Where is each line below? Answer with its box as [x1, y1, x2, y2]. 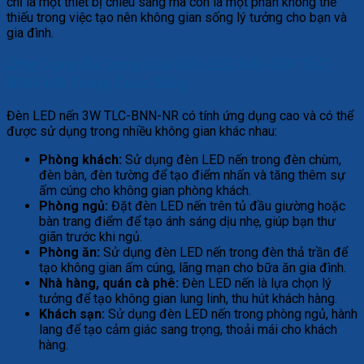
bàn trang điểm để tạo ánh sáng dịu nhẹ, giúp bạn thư [39, 213, 336, 229]
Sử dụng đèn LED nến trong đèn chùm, [122, 151, 341, 167]
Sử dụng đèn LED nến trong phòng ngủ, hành [105, 305, 357, 322]
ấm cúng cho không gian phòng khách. [39, 182, 251, 198]
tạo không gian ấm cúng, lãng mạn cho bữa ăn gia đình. [39, 259, 346, 275]
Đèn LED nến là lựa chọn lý [179, 275, 331, 291]
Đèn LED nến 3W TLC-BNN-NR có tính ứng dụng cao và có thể [6, 107, 353, 123]
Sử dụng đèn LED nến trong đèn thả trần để [100, 244, 348, 260]
